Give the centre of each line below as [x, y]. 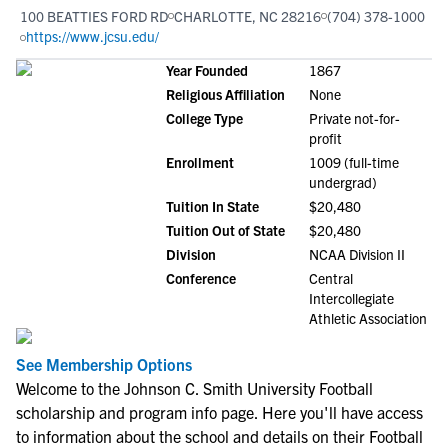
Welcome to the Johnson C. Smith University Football [194, 388]
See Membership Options [104, 364]
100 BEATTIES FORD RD [94, 16]
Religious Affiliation [225, 94]
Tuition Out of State [225, 230]
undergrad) [343, 182]
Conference [201, 278]
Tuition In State [212, 206]
